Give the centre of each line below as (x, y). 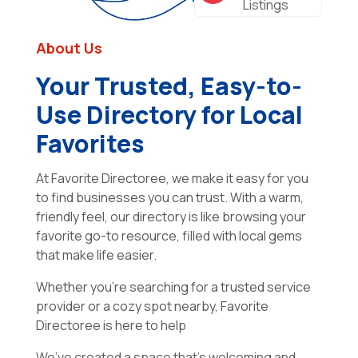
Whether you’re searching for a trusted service (173, 287)
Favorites (90, 144)
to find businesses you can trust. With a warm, (169, 198)
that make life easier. (96, 255)
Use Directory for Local (169, 115)
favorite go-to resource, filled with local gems (169, 236)
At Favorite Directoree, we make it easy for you (172, 179)
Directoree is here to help (111, 326)
